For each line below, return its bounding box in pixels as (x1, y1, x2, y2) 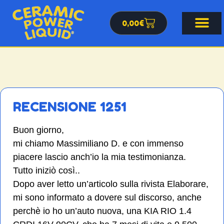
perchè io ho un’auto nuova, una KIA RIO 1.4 (13, 205, 191, 216)
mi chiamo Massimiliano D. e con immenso (13, 138, 183, 148)
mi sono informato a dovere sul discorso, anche (13, 192, 201, 202)
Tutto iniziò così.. (13, 165, 80, 175)
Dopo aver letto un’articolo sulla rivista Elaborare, (13, 178, 208, 189)
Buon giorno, (13, 124, 64, 135)
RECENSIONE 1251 (13, 98, 126, 114)
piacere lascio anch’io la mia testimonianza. (13, 151, 186, 162)
